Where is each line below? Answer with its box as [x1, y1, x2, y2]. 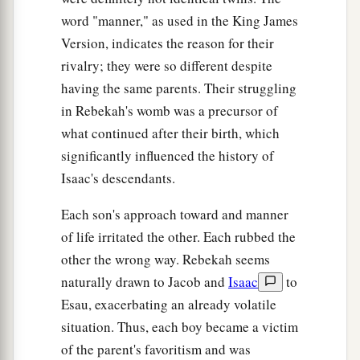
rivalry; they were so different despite [61, 56, 272, 76]
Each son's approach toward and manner [61, 205, 288, 224]
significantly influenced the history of [61, 146, 274, 166]
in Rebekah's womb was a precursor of [61, 101, 278, 121]
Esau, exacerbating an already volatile [61, 295, 276, 314]
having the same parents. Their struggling [61, 79, 297, 98]
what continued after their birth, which [61, 124, 280, 143]
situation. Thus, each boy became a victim [61, 317, 298, 337]
